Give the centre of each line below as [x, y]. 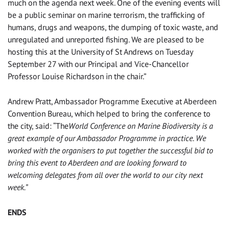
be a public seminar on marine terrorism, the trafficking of [106, 15]
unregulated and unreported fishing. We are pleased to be [106, 40]
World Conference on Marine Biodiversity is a [141, 126]
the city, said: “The [38, 126]
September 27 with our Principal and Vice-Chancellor [98, 64]
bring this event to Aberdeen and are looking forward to [97, 163]
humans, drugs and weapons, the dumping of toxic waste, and [113, 27]
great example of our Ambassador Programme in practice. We [107, 138]
